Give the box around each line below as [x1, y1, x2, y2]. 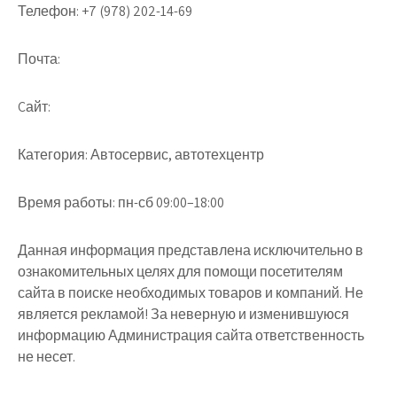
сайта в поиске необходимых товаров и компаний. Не [18, 284, 363, 302]
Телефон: [18, 2, 79, 20]
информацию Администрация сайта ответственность [18, 326, 364, 345]
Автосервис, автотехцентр [88, 145, 264, 164]
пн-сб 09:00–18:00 [115, 193, 224, 212]
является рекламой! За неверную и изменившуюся [18, 305, 349, 323]
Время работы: [18, 193, 115, 212]
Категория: [18, 145, 88, 164]
